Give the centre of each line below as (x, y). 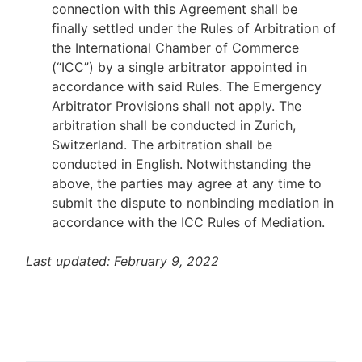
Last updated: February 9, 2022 (122, 261)
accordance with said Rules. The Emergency (187, 86)
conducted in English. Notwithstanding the (181, 164)
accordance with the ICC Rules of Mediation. (188, 222)
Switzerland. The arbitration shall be (162, 145)
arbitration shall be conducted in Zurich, (174, 125)
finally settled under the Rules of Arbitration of (194, 28)
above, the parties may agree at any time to (187, 183)
